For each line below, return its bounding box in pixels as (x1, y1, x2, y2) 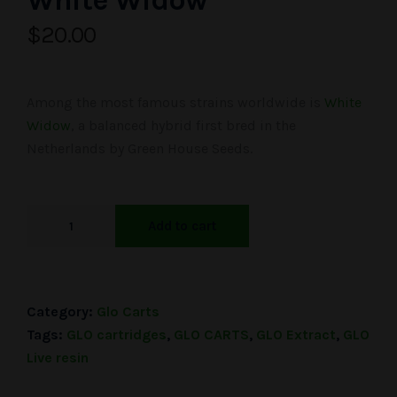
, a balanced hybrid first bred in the (71, 117, 296, 134)
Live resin (27, 349, 89, 366)
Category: (27, 303, 97, 320)
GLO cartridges (66, 326, 167, 343)
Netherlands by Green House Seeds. (27, 140, 253, 157)
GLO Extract (256, 326, 336, 343)
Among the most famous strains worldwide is (27, 94, 324, 111)
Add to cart (148, 218, 216, 234)
